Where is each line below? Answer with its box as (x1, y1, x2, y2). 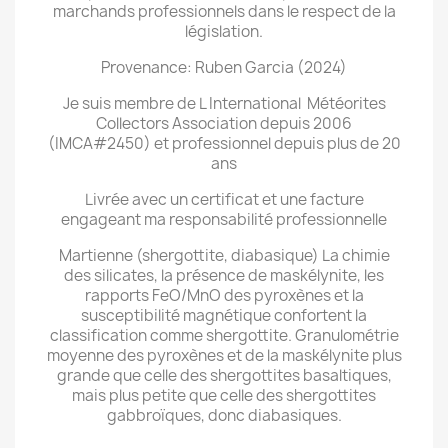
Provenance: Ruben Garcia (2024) (101, 57, 347, 78)
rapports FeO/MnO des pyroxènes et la (84, 285, 364, 306)
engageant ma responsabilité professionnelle (61, 209, 387, 230)
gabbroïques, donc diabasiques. (106, 405, 342, 426)
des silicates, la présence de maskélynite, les (64, 265, 384, 286)
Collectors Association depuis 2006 (96, 113, 352, 134)
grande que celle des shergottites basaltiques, (56, 365, 392, 386)
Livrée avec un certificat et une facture (84, 189, 364, 210)
